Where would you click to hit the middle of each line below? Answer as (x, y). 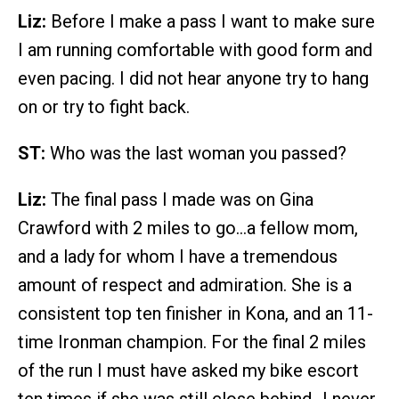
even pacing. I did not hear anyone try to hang (193, 78)
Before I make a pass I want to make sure (211, 21)
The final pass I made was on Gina (180, 199)
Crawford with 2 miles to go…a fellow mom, (188, 228)
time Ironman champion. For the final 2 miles (192, 342)
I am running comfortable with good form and (195, 49)
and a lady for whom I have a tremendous (178, 256)
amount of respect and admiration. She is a (185, 285)
